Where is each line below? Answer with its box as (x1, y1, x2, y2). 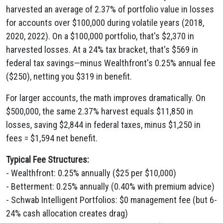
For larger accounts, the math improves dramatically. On (6, 93, 206, 103)
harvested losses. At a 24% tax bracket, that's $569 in (6, 44, 198, 55)
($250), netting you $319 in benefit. (6, 71, 132, 82)
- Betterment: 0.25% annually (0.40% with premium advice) (6, 181, 215, 192)
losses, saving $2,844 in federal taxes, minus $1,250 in (6, 119, 201, 130)
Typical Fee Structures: (6, 154, 89, 165)
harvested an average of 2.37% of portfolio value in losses (6, 4, 214, 14)
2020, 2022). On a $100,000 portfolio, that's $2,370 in (6, 31, 194, 41)
